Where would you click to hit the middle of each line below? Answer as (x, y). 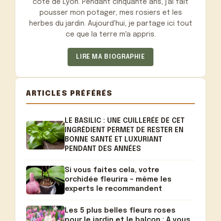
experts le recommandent (114, 189)
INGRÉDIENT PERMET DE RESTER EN (124, 130)
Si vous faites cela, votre (112, 170)
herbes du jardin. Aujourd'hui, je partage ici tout (110, 24)
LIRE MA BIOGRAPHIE (110, 57)
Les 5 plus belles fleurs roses (120, 210)
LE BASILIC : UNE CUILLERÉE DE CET (125, 121)
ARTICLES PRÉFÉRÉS (70, 93)
